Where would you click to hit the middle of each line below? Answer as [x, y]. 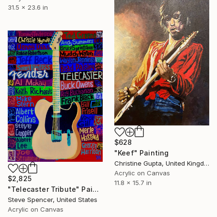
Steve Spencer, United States [53, 199]
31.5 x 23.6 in [28, 7]
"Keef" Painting [142, 153]
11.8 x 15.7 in [133, 182]
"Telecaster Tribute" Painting [95, 189]
